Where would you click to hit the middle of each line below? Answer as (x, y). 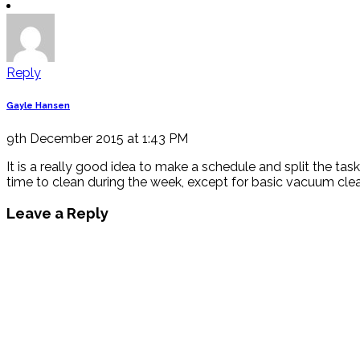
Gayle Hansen (38, 105)
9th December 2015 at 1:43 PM (97, 138)
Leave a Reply (57, 213)
